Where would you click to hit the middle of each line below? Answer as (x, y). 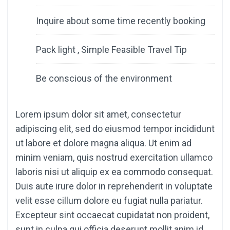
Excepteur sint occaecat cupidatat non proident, (112, 215)
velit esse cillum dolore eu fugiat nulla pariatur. (109, 201)
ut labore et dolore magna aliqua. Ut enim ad (103, 143)
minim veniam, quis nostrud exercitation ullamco (114, 158)
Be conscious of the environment (104, 79)
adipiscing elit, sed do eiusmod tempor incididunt (115, 129)
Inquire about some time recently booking (121, 21)
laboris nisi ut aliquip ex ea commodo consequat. (114, 172)
